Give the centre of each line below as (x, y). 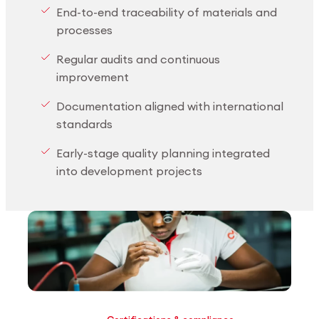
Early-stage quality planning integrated (163, 153)
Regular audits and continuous (138, 59)
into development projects (130, 171)
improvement (93, 77)
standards (85, 124)
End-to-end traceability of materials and (167, 12)
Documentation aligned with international (170, 106)
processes (85, 30)
